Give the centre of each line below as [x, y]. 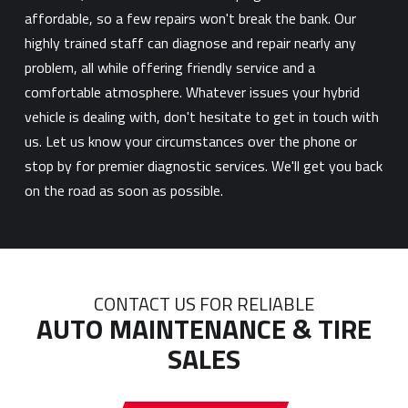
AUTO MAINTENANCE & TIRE [204, 329]
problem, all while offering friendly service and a [169, 67]
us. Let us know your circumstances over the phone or [190, 141]
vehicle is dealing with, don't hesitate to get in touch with [201, 117]
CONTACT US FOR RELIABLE [204, 304]
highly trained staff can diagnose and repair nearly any [190, 43]
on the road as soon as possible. [123, 190]
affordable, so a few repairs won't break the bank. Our [190, 18]
